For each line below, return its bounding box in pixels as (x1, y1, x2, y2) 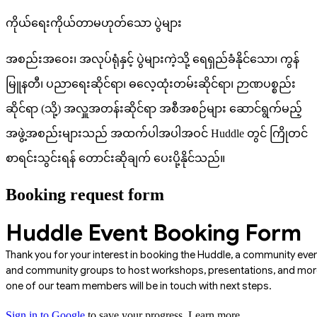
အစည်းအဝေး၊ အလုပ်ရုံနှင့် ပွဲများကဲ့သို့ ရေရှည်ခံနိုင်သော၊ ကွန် (6, 52, 299, 65)
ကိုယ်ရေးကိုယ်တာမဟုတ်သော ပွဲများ (6, 16, 182, 29)
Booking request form (6, 185, 164, 204)
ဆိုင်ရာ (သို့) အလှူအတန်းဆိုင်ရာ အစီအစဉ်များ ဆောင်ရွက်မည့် (6, 102, 302, 115)
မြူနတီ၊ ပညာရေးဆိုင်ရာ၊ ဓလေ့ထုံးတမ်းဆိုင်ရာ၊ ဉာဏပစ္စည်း (6, 77, 296, 90)
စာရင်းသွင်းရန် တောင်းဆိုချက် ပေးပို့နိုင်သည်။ (6, 151, 225, 164)
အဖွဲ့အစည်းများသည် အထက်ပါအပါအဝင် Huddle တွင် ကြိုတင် (6, 127, 308, 139)
